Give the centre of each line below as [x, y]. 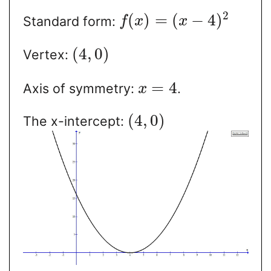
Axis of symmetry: [80, 88]
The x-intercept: [75, 121]
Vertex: [47, 55]
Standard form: [71, 21]
